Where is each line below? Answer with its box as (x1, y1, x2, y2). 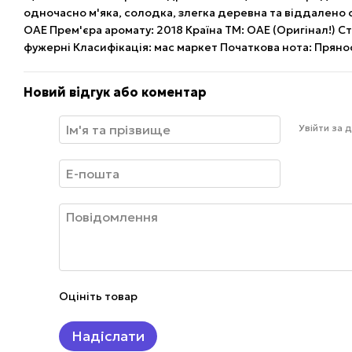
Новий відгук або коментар (24, 84, 207, 100)
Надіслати (71, 327, 145, 345)
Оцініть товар (59, 289, 137, 303)
